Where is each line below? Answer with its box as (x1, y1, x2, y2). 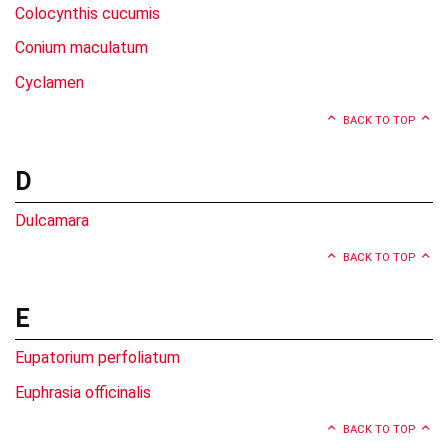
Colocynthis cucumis (15, 3, 160, 23)
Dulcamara (15, 210, 89, 230)
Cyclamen (15, 73, 84, 93)
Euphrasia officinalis (15, 382, 151, 402)
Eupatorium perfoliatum (15, 348, 180, 368)
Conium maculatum (15, 38, 148, 58)
